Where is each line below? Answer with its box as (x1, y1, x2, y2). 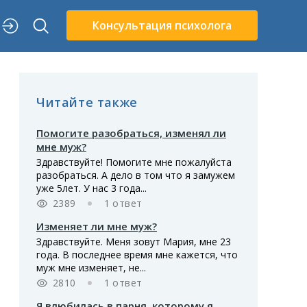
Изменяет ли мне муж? (36, 219, 157, 234)
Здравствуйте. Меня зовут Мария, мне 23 (36, 235, 231, 249)
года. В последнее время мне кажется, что (36, 248, 238, 262)
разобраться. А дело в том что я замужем (36, 169, 235, 182)
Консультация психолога (93, 18, 232, 33)
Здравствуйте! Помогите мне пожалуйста (36, 156, 232, 169)
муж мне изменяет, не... (36, 261, 146, 275)
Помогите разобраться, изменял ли (36, 126, 226, 140)
